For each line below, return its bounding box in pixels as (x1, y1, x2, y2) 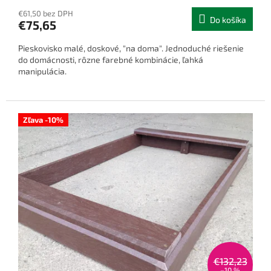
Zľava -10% (23, 115, 64, 125)
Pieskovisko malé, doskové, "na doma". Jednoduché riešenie (18, 43, 244, 54)
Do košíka (210, 15, 246, 25)
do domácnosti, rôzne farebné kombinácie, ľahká (18, 54, 203, 65)
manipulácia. (18, 66, 67, 77)
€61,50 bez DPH (18, 8, 73, 19)
